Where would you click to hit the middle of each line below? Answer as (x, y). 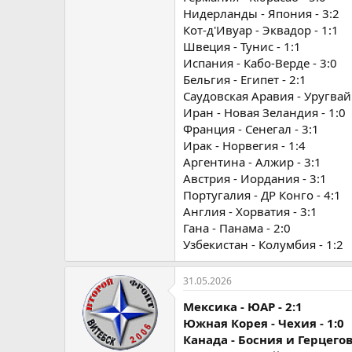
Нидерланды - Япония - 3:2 (261, 13)
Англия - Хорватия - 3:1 (250, 211)
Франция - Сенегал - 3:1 (251, 129)
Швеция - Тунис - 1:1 (242, 46)
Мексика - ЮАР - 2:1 (243, 306)
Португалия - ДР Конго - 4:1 (262, 195)
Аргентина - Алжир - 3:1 (252, 162)
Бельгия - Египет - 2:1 (245, 79)
